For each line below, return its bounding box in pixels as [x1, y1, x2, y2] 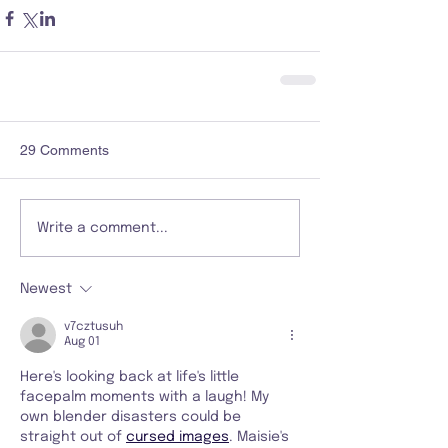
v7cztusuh [64, 321, 123, 334]
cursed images [126, 430, 229, 445]
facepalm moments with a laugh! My [20, 390, 273, 405]
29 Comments [20, 142, 109, 159]
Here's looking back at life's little [20, 370, 243, 385]
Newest [20, 282, 72, 297]
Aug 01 [64, 336, 100, 349]
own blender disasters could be [20, 410, 245, 425]
